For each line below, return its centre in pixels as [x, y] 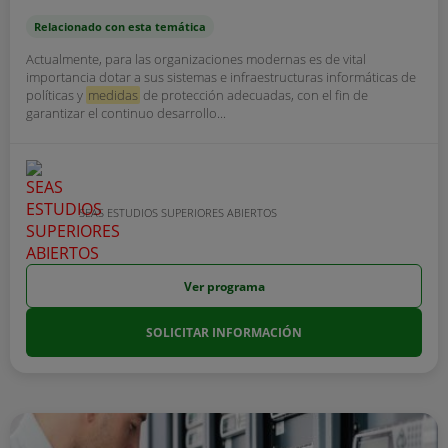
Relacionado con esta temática [120, 26]
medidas [113, 95]
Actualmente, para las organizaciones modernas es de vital [196, 59]
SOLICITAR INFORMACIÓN [224, 332]
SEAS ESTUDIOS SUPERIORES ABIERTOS [178, 212]
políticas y [56, 95]
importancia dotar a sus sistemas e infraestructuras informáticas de [221, 77]
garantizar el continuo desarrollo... [126, 113]
